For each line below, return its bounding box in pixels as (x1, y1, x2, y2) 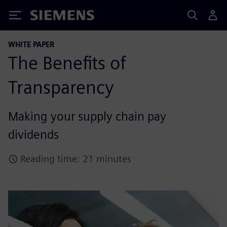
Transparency (8, 76, 114, 98)
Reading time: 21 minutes (20, 153, 131, 165)
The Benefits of (8, 52, 126, 74)
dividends (8, 127, 59, 142)
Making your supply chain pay (8, 109, 166, 124)
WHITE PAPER (8, 40, 54, 49)
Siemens (30, 12, 64, 22)
